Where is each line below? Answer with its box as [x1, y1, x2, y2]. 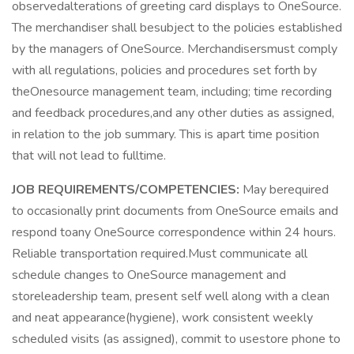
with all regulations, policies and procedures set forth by [12, 62, 317, 79]
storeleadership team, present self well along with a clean [12, 288, 330, 305]
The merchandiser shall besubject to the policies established [12, 19, 342, 36]
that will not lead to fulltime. [12, 147, 166, 164]
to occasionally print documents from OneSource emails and [12, 202, 338, 220]
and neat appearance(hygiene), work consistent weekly [12, 309, 313, 326]
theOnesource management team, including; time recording [12, 83, 332, 100]
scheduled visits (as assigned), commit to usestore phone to [12, 330, 341, 348]
